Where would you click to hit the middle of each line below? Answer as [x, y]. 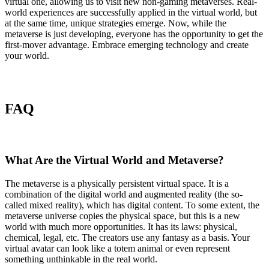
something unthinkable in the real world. [81, 259]
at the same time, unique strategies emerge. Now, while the [116, 23]
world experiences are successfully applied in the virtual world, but [131, 12]
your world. [27, 55]
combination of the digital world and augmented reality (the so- [124, 194]
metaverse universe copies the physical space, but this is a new [122, 216]
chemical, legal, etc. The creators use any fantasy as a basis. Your [127, 237]
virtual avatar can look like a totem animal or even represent [117, 248]
